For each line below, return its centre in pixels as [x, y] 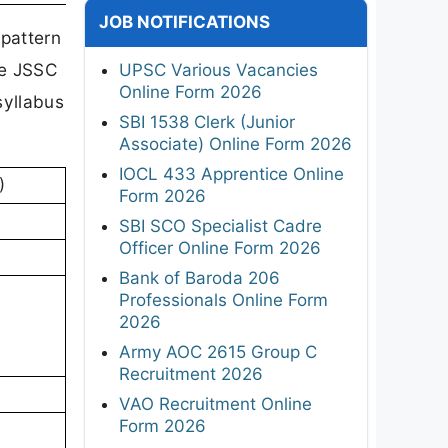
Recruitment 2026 [191, 373]
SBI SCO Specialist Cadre [220, 225]
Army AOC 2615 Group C [218, 351]
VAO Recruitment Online [215, 403]
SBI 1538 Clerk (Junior [207, 121]
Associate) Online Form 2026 [235, 143]
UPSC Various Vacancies [218, 69]
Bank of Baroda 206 [199, 277]
